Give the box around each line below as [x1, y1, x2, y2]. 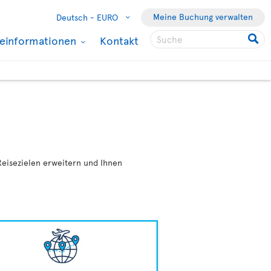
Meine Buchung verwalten [153, 11, 253, 22]
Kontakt [100, 33, 139, 48]
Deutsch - [56, 11, 94, 23]
